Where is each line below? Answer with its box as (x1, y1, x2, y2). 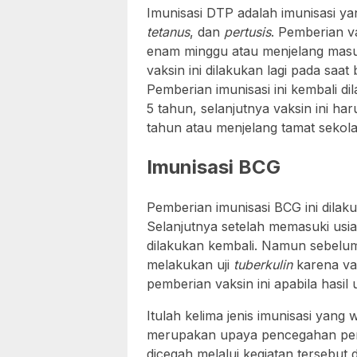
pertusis (224, 23, 271, 40)
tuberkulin (233, 256, 296, 273)
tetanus (147, 23, 190, 40)
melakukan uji (147, 256, 233, 273)
